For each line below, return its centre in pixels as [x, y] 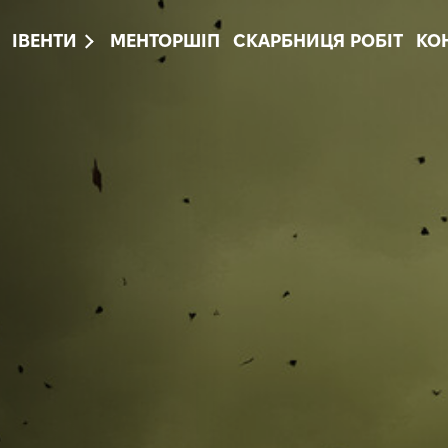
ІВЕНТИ [44, 42]
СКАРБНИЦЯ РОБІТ [317, 42]
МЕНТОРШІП [164, 42]
